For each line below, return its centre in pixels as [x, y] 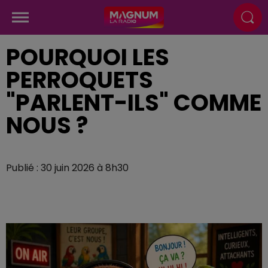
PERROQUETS [80, 80]
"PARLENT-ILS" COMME [134, 103]
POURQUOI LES [88, 57]
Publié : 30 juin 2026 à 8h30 [67, 168]
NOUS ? [47, 125]
